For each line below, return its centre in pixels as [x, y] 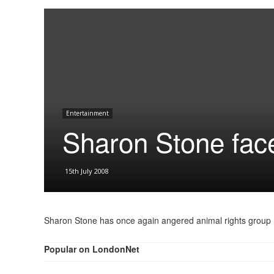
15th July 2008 [87, 171]
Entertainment [87, 113]
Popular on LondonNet [92, 249]
